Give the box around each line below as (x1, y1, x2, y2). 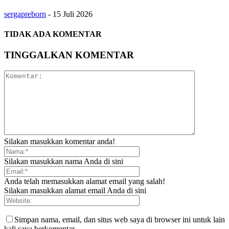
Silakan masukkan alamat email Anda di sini (4, 186, 146, 195)
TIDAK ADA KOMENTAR (4, 29, 102, 38)
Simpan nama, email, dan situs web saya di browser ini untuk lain (14, 215, 225, 224)
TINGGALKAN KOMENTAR (4, 50, 134, 61)
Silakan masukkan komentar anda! (4, 136, 115, 146)
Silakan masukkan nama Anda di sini (4, 156, 123, 166)
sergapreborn (4, 9, 46, 18)
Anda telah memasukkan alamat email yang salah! (4, 176, 165, 186)
